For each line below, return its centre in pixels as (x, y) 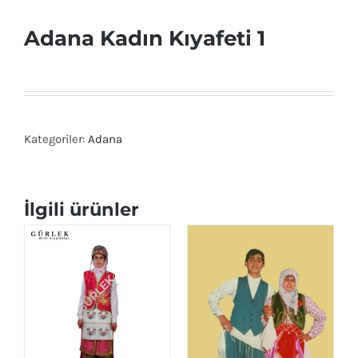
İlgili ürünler (82, 209)
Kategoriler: (56, 139)
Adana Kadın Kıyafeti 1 (145, 38)
